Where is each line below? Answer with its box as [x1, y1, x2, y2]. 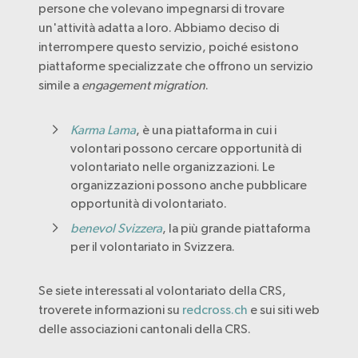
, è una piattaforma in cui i [136, 122, 276, 137]
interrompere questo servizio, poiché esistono [38, 39, 299, 54]
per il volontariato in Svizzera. [70, 239, 235, 254]
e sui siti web [248, 302, 320, 317]
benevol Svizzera [70, 221, 162, 236]
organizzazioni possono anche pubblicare [70, 177, 307, 193]
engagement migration [82, 78, 205, 93]
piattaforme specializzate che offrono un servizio [38, 58, 313, 74]
